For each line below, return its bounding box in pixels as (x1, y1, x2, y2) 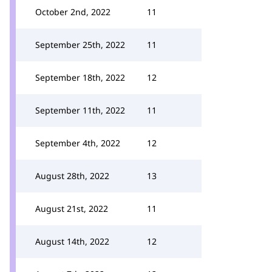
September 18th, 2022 (35, 72, 125, 83)
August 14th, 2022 (35, 236, 109, 247)
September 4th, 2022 (35, 137, 120, 149)
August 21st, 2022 (35, 203, 108, 214)
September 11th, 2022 (35, 104, 125, 116)
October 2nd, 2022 (35, 6, 110, 18)
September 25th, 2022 (35, 39, 125, 50)
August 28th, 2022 (35, 170, 109, 182)
